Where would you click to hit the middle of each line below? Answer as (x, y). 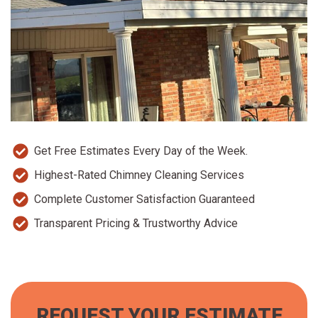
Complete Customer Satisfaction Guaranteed (144, 199)
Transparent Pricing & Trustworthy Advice (136, 224)
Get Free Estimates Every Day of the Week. (141, 151)
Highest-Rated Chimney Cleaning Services (139, 175)
